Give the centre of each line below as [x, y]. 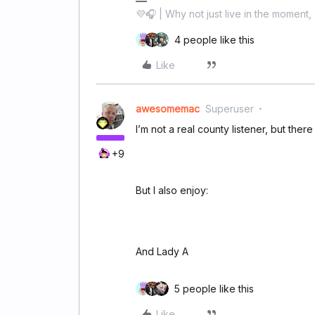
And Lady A [162, 251]
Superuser [230, 108]
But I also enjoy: [172, 190]
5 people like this [214, 288]
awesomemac [168, 108]
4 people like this [214, 39]
